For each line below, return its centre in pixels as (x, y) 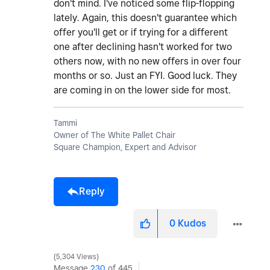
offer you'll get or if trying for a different (141, 33)
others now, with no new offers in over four (147, 61)
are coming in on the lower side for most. (143, 90)
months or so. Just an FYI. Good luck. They (145, 76)
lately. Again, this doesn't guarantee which (145, 18)
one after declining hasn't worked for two (143, 47)
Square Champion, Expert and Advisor (125, 147)
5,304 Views (76, 257)
